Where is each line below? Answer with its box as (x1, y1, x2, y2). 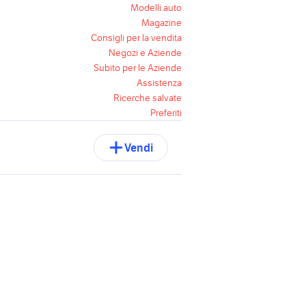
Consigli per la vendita (91, 31, 182, 44)
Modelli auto (130, 1, 182, 14)
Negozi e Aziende (109, 46, 182, 59)
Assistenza (137, 76, 182, 89)
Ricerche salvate (113, 92, 182, 104)
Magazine (141, 16, 182, 29)
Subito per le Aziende (94, 61, 182, 74)
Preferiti (150, 107, 182, 119)
